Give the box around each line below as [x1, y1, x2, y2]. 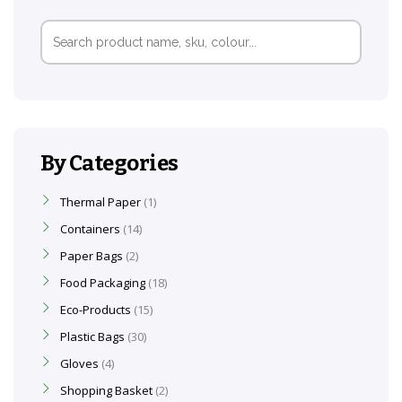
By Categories [40, 151, 179, 176]
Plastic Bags [60, 328, 125, 345]
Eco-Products [60, 301, 131, 318]
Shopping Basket [60, 382, 153, 398]
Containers [60, 221, 120, 237]
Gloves [60, 355, 99, 371]
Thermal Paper [60, 194, 141, 210]
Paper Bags [60, 248, 123, 264]
